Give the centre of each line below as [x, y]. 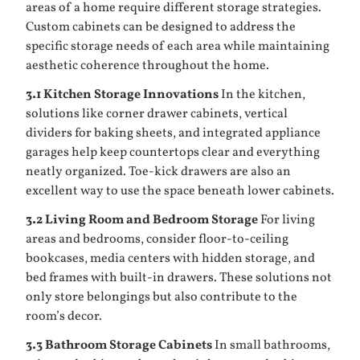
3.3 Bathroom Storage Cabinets [119, 346]
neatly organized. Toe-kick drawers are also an [158, 172]
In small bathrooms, [271, 346]
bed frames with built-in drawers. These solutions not [179, 278]
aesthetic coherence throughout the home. [147, 66]
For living [286, 220]
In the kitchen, [262, 95]
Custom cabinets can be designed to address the [161, 27]
